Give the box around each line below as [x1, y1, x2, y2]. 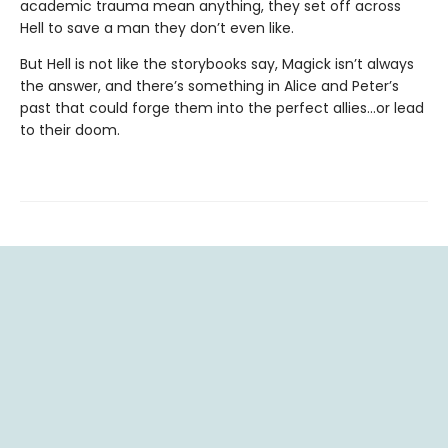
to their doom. [20, 120, 120, 141]
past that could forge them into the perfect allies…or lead [20, 98, 424, 119]
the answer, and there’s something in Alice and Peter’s [20, 76, 399, 97]
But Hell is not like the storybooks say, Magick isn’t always [20, 54, 414, 75]
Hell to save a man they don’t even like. [20, 18, 294, 39]
